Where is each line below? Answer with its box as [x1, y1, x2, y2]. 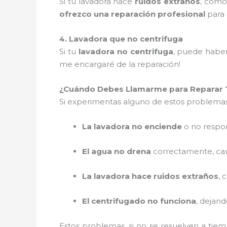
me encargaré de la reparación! [59, 59, 180, 69]
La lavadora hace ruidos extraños [82, 171, 218, 181]
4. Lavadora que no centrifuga [59, 33, 183, 44]
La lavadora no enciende [82, 121, 182, 131]
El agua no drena [82, 146, 151, 156]
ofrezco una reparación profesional [59, 9, 205, 19]
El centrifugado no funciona [82, 196, 196, 206]
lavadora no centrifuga [78, 46, 173, 56]
